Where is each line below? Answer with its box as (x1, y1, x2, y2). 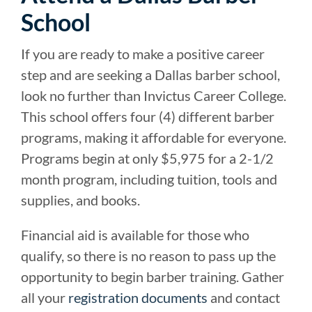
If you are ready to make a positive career (21, 45, 265, 62)
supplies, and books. (21, 191, 140, 208)
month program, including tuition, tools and (21, 170, 277, 187)
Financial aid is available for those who (21, 226, 249, 243)
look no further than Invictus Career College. (21, 86, 286, 104)
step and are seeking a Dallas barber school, (21, 65, 280, 83)
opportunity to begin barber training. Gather (21, 267, 284, 285)
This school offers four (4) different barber (21, 107, 274, 125)
